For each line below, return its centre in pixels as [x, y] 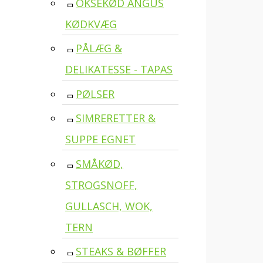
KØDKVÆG [91, 24]
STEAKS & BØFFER [121, 252]
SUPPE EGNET [100, 139]
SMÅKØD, [100, 163]
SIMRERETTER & [116, 118]
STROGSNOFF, [101, 185]
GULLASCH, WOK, [109, 206]
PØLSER [95, 94]
